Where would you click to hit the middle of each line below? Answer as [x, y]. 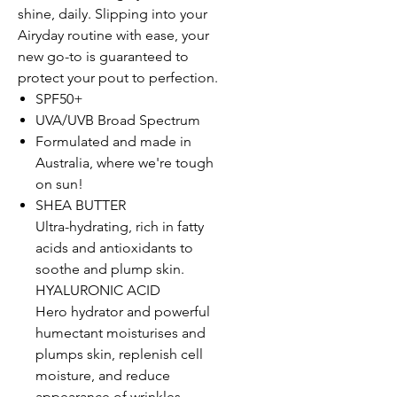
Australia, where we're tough [125, 163]
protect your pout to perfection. [120, 78]
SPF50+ [61, 99]
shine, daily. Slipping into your [113, 14]
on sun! [59, 184]
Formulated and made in [113, 142]
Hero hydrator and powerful [123, 312]
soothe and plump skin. [110, 269]
